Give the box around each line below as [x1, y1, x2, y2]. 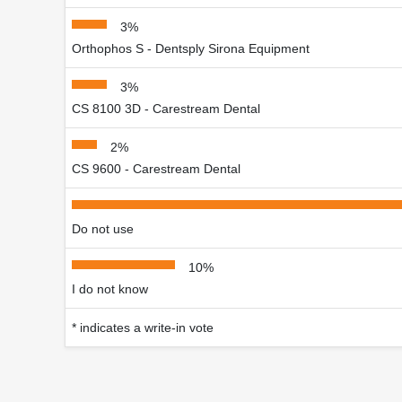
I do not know [72, 281, 148, 296]
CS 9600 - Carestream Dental [72, 161, 240, 176]
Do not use [72, 221, 134, 236]
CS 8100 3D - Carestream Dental [72, 100, 260, 116]
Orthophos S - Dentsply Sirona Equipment [72, 40, 310, 56]
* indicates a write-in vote [72, 319, 214, 335]
